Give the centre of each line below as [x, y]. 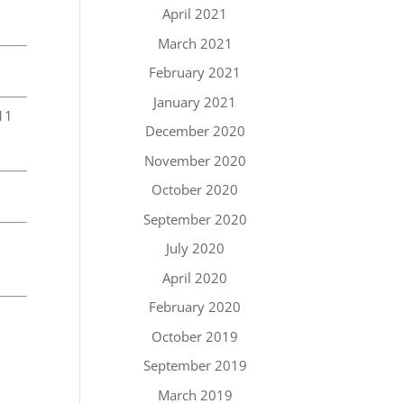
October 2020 [195, 189]
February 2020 [195, 307]
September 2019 [195, 365]
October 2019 [195, 336]
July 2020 [195, 248]
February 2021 [195, 72]
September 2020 [195, 219]
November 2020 [195, 160]
